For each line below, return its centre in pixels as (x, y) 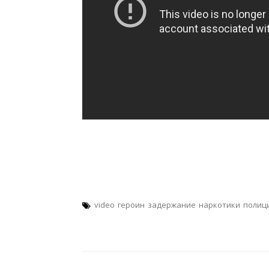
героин (131, 205)
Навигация (107, 257)
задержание (172, 205)
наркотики (219, 205)
